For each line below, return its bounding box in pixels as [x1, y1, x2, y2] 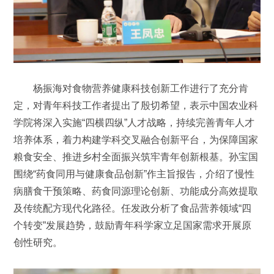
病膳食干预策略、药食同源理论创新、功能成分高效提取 [13, 186, 259, 197]
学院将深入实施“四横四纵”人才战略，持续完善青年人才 [13, 117, 255, 128]
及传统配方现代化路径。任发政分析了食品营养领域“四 [13, 203, 252, 214]
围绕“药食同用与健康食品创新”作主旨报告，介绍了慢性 [13, 169, 255, 180]
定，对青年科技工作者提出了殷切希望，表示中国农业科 [13, 100, 259, 111]
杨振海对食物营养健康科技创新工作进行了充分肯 [13, 83, 249, 94]
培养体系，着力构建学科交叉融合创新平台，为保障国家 [13, 135, 259, 146]
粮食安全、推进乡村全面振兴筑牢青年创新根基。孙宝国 [13, 152, 259, 163]
